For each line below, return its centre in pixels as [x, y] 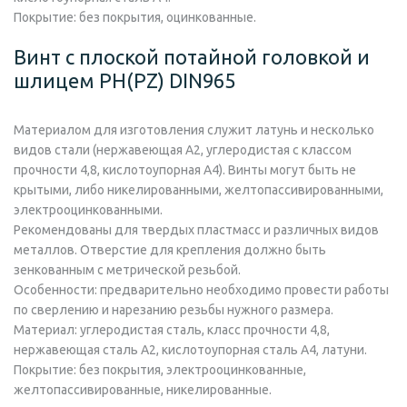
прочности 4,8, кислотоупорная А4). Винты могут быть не [185, 169]
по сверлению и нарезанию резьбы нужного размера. [174, 309]
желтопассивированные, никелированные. [143, 389]
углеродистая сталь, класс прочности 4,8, [203, 329]
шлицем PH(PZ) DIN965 [124, 80]
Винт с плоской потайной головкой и [192, 56]
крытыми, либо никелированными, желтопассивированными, [199, 189]
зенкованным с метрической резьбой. [127, 269]
